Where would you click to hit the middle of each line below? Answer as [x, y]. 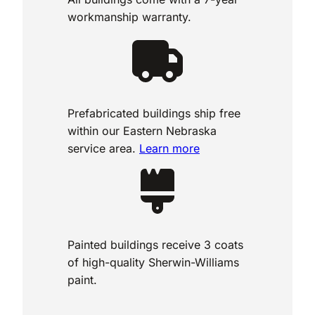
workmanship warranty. [129, 17]
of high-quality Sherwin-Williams [153, 262]
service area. [103, 148]
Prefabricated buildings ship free [154, 113]
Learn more [169, 148]
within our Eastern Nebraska [142, 130]
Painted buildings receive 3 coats [155, 244]
